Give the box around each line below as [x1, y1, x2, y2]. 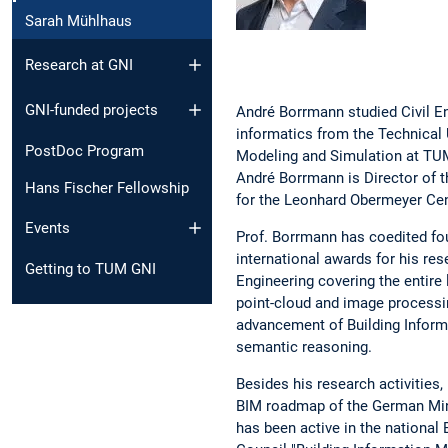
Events [25, 219, 70, 238]
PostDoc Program [25, 141, 144, 160]
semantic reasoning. [236, 338, 372, 357]
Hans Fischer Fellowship [25, 178, 189, 197]
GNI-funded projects [25, 100, 158, 119]
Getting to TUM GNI [25, 260, 156, 279]
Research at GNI [25, 56, 133, 75]
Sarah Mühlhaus [25, 11, 132, 30]
